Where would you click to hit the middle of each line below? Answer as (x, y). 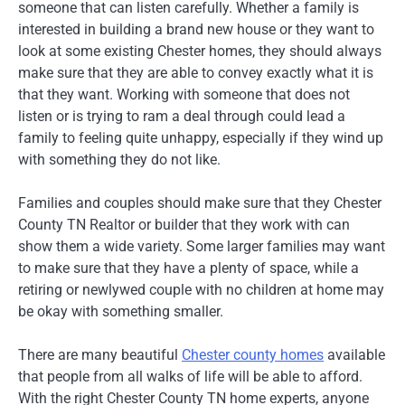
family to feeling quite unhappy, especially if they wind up (201, 137)
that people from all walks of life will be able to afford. (190, 377)
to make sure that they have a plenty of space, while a (188, 268)
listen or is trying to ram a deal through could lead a (182, 116)
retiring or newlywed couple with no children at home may (201, 289)
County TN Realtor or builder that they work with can (184, 224)
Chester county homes (253, 355)
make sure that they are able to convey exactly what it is (196, 72)
